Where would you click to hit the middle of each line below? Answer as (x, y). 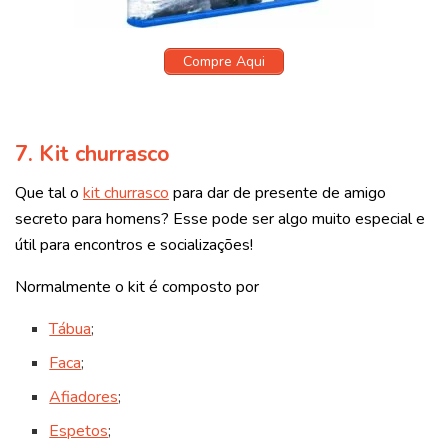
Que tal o (49, 192)
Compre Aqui (224, 61)
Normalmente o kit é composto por (137, 286)
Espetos (79, 430)
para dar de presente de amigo (277, 192)
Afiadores (84, 396)
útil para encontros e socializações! (134, 244)
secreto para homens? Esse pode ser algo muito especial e (220, 218)
